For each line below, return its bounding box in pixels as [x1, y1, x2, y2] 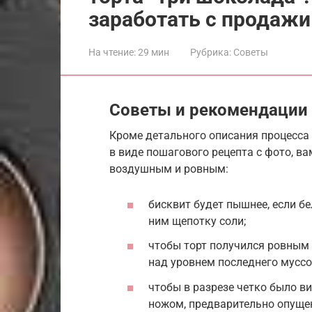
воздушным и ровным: [109, 162, 228, 175]
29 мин [136, 46, 169, 58]
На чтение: [88, 46, 136, 58]
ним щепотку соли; [148, 214, 246, 228]
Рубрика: [190, 46, 231, 58]
